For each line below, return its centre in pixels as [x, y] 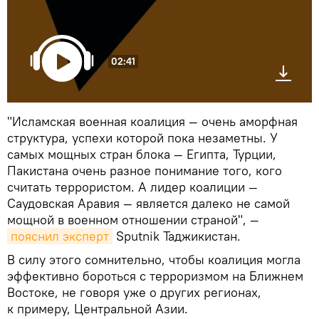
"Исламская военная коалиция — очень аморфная [152, 121]
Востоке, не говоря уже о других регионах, [134, 292]
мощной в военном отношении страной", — [133, 219]
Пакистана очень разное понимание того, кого [145, 170]
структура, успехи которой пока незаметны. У [142, 137]
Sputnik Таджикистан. [178, 236]
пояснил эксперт [60, 236]
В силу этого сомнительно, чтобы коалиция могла [154, 259]
